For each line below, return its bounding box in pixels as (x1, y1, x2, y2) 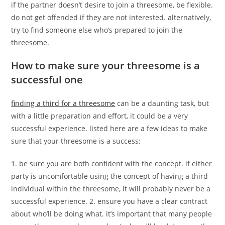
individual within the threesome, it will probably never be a (11, 184, 211, 193)
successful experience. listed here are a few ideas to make (11, 124, 208, 133)
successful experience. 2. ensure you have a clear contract (11, 196, 208, 206)
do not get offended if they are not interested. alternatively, (11, 13, 211, 22)
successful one (11, 73, 83, 86)
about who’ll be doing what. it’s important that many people (11, 209, 212, 218)
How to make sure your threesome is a (11, 59, 200, 72)
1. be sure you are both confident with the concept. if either (11, 159, 212, 168)
